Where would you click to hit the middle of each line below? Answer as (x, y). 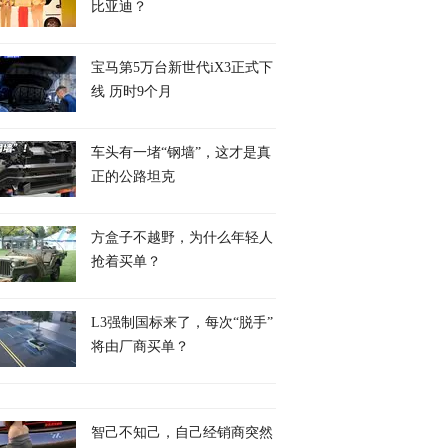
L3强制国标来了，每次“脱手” (182, 322)
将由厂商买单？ (140, 346)
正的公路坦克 (133, 176)
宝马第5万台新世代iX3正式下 (182, 67)
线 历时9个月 (131, 91)
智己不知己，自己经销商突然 (182, 432)
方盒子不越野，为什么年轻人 (182, 237)
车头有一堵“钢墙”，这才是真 (181, 152)
